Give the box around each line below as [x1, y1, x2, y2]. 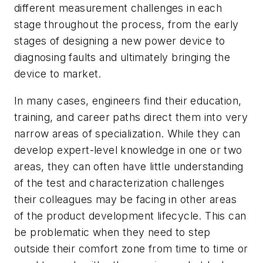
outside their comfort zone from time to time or [14, 242, 248, 255]
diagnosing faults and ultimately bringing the [14, 51, 230, 64]
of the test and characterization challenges [14, 176, 225, 189]
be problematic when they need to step [14, 225, 211, 238]
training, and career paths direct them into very [14, 110, 248, 123]
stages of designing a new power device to [14, 35, 225, 48]
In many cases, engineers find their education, [14, 94, 242, 107]
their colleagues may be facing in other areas [14, 193, 237, 205]
